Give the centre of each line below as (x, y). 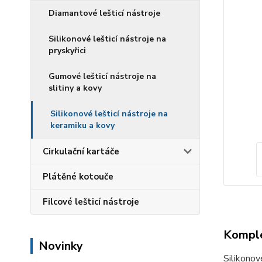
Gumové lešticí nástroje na (102, 76)
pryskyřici (67, 51)
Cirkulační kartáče (81, 151)
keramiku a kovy (82, 125)
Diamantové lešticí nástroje (104, 13)
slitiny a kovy (75, 88)
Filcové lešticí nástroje (91, 202)
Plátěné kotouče (78, 177)
